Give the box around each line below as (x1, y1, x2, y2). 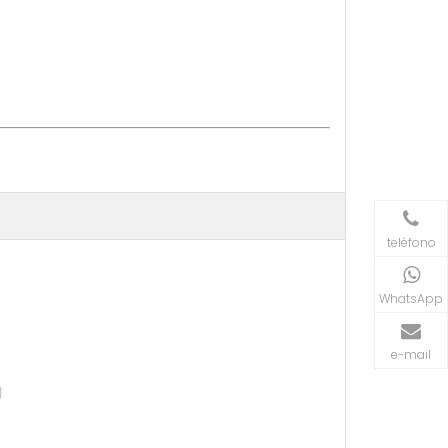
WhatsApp (379, 289, 443, 307)
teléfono (386, 233, 436, 251)
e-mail (391, 345, 431, 363)
